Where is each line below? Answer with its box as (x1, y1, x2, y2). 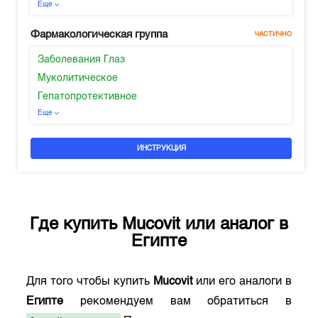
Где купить (30, 216, 122, 234)
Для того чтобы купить (26, 276, 153, 287)
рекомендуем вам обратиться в (63, 296, 292, 307)
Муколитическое (38, 73, 119, 83)
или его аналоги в (192, 276, 292, 287)
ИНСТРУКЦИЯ (136, 145, 186, 152)
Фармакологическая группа (31, 29, 168, 40)
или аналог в (180, 216, 288, 234)
